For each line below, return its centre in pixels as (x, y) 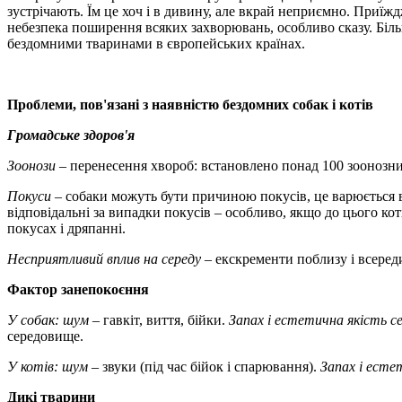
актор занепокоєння (84, 290)
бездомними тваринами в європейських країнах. (156, 44)
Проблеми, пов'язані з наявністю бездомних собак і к (177, 105)
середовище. (45, 336)
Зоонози (31, 166)
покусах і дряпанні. (66, 229)
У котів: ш (40, 367)
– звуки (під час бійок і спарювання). (204, 367)
